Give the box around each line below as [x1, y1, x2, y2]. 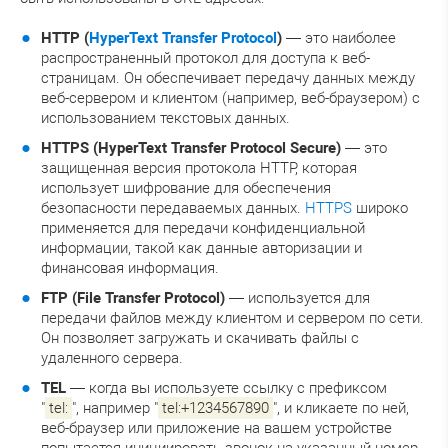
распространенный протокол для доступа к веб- [41, 48, 370, 67]
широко [352, 198, 408, 217]
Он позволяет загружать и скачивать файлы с [41, 328, 359, 347]
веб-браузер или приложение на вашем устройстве [41, 418, 392, 437]
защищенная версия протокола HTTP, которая [41, 158, 357, 177]
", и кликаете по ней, [273, 398, 409, 417]
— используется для [225, 288, 370, 307]
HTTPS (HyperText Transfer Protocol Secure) [41, 138, 341, 157]
